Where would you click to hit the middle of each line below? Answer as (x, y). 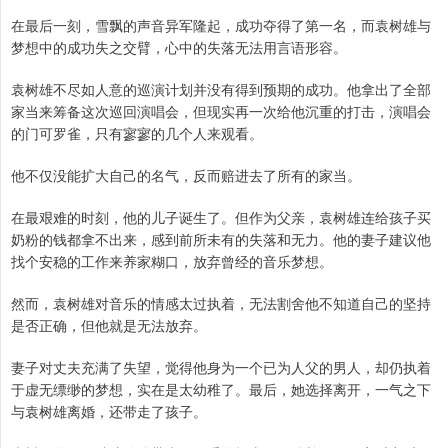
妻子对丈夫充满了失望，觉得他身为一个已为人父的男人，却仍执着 (221, 367)
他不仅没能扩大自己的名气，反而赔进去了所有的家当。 (186, 175)
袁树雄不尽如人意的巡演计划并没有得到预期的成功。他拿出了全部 (221, 89)
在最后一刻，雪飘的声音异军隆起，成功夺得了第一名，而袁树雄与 (221, 25)
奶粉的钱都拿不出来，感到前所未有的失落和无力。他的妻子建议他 (221, 239)
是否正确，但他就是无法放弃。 (109, 325)
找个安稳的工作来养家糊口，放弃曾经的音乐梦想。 (172, 261)
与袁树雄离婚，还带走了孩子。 (109, 411)
